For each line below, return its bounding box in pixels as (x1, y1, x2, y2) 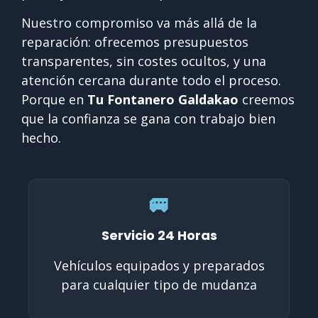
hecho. (21, 128, 61, 146)
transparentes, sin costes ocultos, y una (21, 52, 266, 70)
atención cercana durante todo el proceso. (21, 71, 281, 89)
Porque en (21, 90, 87, 108)
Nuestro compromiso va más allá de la (21, 13, 257, 31)
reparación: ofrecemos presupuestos (21, 33, 248, 50)
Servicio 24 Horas (101, 226, 217, 244)
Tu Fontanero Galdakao (87, 90, 238, 108)
